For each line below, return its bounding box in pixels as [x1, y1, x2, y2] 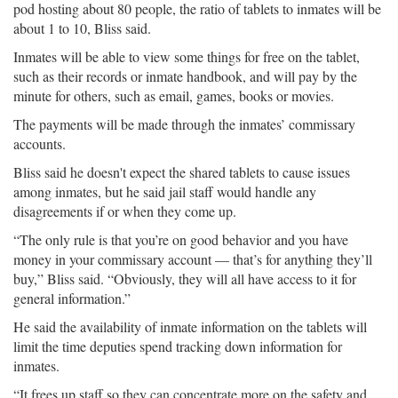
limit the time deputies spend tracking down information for [13, 337, 342, 355]
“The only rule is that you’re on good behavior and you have [13, 230, 348, 249]
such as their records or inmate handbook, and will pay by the [13, 67, 357, 85]
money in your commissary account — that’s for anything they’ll [13, 250, 372, 268]
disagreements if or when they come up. [13, 202, 236, 220]
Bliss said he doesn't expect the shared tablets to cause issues [13, 163, 350, 181]
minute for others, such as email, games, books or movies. [13, 86, 334, 105]
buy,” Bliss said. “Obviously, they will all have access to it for [13, 269, 356, 288]
